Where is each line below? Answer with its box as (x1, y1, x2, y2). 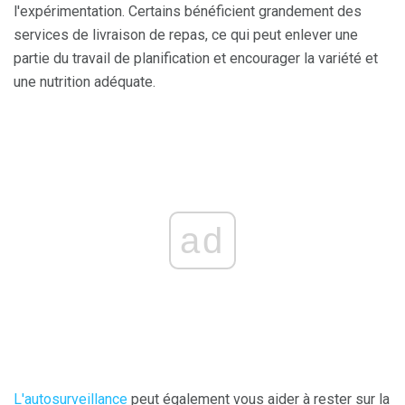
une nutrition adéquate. (14, 72, 155, 90)
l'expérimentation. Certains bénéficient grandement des (14, 2, 362, 20)
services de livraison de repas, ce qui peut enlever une (14, 25, 358, 43)
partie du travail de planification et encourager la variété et (14, 49, 378, 67)
